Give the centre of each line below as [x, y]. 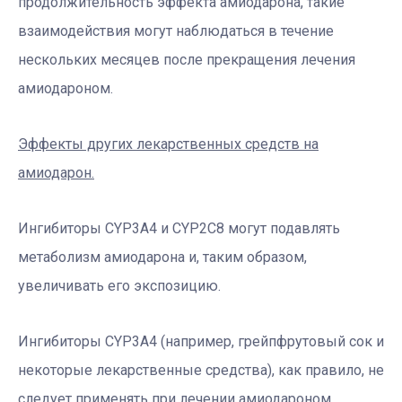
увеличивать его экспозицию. [119, 285]
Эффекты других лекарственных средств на [168, 144]
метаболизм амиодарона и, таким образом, [162, 257]
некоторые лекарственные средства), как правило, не [201, 370]
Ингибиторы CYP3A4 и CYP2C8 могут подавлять [179, 228]
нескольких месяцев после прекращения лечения [187, 59]
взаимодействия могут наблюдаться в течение [176, 31]
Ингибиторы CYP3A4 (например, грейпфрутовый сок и [201, 341]
